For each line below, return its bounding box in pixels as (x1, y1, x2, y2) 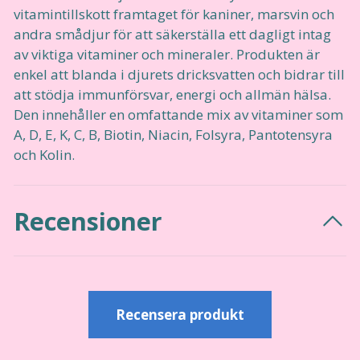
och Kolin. (14, 145, 75, 164)
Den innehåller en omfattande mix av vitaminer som (14, 104, 343, 124)
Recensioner (14, 203, 162, 238)
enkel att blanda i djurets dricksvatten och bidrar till (14, 64, 345, 84)
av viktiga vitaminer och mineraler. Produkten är (14, 44, 320, 63)
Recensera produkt (116, 305, 244, 324)
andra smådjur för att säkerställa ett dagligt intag (14, 24, 331, 43)
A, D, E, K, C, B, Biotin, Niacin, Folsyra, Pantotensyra (14, 125, 333, 144)
